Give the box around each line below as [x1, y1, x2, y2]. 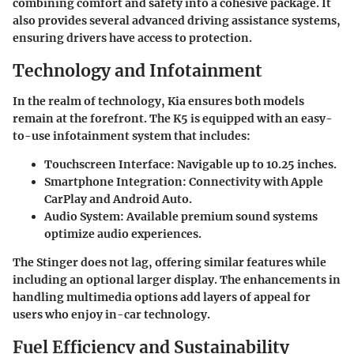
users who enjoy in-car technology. [13, 307, 210, 322]
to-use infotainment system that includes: [13, 128, 250, 143]
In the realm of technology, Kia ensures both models [13, 93, 304, 108]
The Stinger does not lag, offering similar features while [13, 254, 326, 269]
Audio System [44, 209, 120, 224]
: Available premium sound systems [120, 209, 318, 224]
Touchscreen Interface [44, 156, 171, 171]
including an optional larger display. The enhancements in [13, 272, 341, 287]
